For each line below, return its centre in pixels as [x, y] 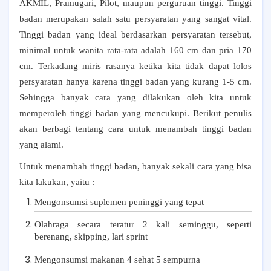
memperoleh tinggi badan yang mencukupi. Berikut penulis [135, 113]
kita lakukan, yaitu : [57, 182]
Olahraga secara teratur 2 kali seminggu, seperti [143, 225]
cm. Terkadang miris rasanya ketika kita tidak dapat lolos [135, 66]
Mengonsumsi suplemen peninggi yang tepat [119, 202]
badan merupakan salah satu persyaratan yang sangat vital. [135, 19]
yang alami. [41, 145]
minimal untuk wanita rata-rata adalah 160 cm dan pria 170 [135, 50]
